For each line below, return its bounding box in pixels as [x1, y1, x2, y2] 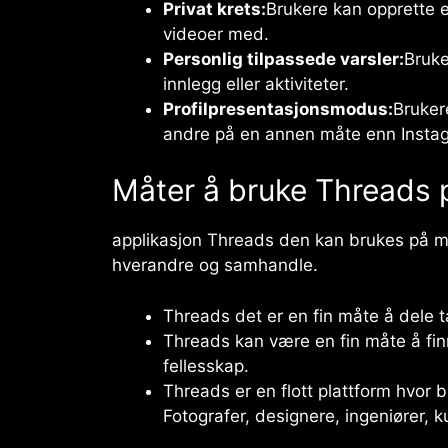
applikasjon [112, 230, 207, 251]
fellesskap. [163, 355, 249, 376]
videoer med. [163, 23, 269, 44]
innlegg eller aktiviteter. [163, 73, 349, 94]
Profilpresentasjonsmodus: [163, 98, 393, 119]
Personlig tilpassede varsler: [163, 48, 404, 69]
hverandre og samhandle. [112, 255, 318, 276]
